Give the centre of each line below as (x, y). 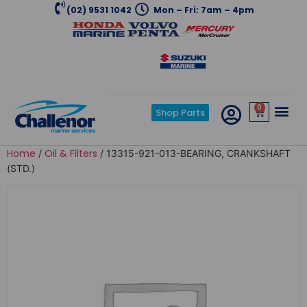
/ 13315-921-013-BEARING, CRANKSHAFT (194, 153)
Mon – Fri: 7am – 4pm (204, 10)
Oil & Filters (71, 153)
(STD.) (21, 168)
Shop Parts (180, 113)
